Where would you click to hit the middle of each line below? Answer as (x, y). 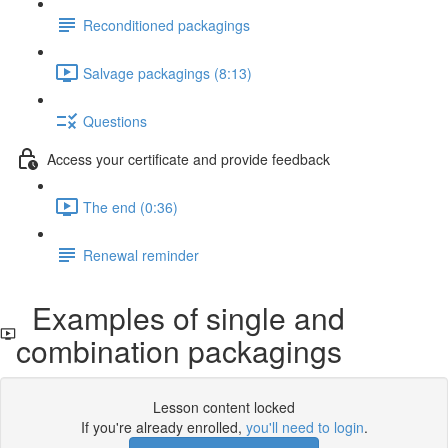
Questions (115, 120)
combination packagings (178, 350)
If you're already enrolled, (163, 427)
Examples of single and (180, 317)
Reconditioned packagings (166, 24)
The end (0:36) (130, 206)
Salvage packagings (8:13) (167, 72)
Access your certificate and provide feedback (188, 158)
